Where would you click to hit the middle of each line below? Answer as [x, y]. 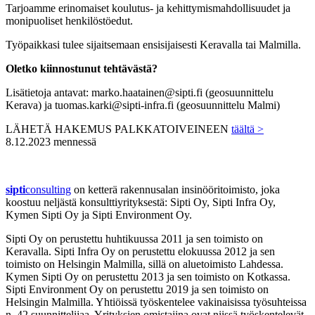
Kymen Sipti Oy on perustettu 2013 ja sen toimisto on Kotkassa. [148, 276]
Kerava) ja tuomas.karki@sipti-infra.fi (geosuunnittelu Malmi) [143, 105]
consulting [48, 189]
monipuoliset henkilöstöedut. [69, 20]
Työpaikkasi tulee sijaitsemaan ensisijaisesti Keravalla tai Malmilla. [153, 44]
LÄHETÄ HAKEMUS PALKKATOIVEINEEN [118, 129]
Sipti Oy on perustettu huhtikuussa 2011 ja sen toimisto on [134, 238]
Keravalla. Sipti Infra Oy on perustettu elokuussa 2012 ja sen [140, 251]
